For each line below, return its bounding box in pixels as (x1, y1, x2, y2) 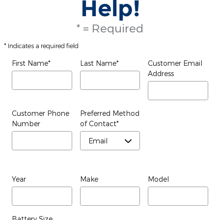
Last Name (80, 58, 116, 67)
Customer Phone (12, 109, 69, 117)
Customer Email (148, 58, 203, 67)
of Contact (80, 119, 116, 128)
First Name (12, 58, 48, 67)
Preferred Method (80, 109, 139, 117)
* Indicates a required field (4, 42, 79, 49)
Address (148, 69, 174, 78)
